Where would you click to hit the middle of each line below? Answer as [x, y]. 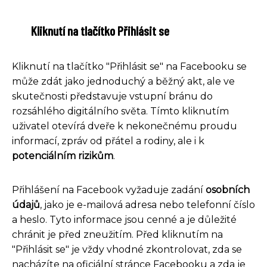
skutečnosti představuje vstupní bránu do [112, 97]
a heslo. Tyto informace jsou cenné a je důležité [124, 220]
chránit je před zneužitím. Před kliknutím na [117, 235]
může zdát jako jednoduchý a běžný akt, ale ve [123, 82]
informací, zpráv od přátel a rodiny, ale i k [108, 141]
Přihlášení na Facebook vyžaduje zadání [109, 190]
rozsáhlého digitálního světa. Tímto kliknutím [120, 111]
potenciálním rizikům [63, 156]
